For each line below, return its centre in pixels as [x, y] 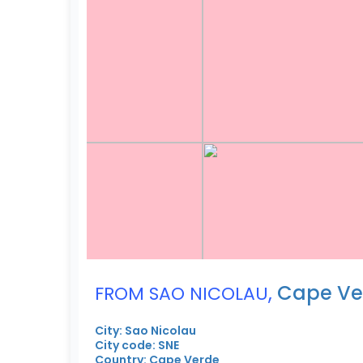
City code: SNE [137, 345]
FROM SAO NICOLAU [181, 293]
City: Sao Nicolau [145, 330]
